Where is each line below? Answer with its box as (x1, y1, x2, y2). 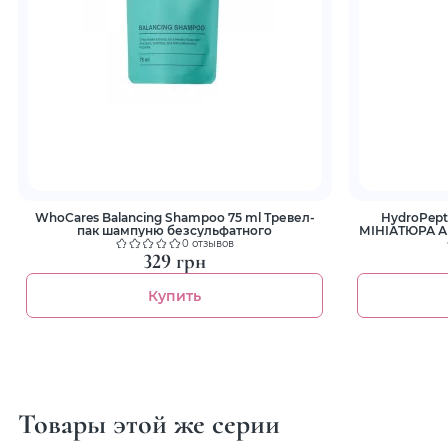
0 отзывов (181, 236, 234, 250)
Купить (148, 286, 202, 306)
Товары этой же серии (17, 407, 280, 442)
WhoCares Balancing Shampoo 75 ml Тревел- (34, 209, 315, 226)
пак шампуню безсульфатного (77, 222, 273, 239)
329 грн (143, 249, 207, 275)
